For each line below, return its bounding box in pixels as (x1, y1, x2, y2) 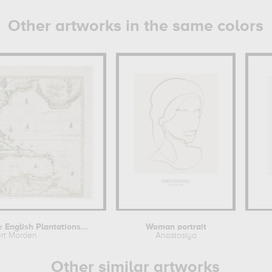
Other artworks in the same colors (7, 18, 263, 35)
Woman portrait (145, 223, 206, 231)
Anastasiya (155, 231, 197, 240)
